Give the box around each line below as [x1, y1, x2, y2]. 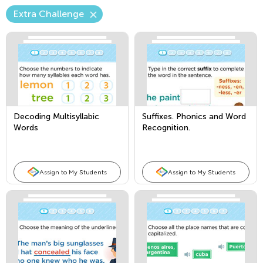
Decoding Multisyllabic [14, 112, 99, 122]
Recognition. [142, 123, 190, 133]
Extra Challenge [13, 8, 84, 19]
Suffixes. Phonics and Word [142, 112, 246, 122]
